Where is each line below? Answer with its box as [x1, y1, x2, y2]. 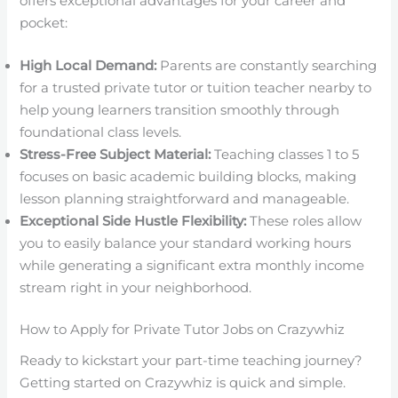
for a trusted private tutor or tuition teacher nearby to [20, 80, 372, 96]
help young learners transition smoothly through [20, 102, 340, 118]
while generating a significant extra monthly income [20, 258, 365, 274]
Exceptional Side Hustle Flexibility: [20, 213, 247, 229]
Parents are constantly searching [156, 58, 378, 74]
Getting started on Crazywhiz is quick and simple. [20, 375, 346, 392]
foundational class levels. [20, 124, 182, 140]
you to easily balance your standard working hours [20, 235, 352, 251]
